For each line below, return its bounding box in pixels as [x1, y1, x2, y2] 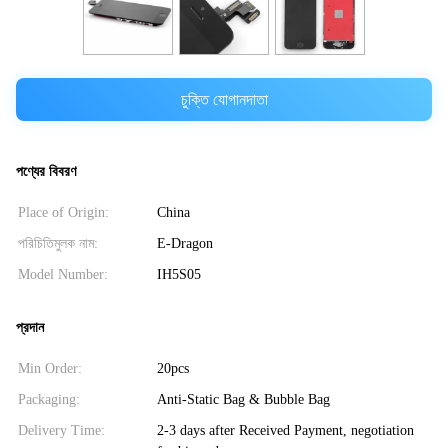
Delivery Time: [18, 422, 105, 438]
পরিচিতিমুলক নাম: [18, 236, 98, 252]
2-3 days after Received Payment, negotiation [156, 422, 414, 438]
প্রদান [16, 319, 44, 335]
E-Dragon [156, 236, 213, 252]
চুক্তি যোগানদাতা [180, 90, 268, 108]
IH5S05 [156, 267, 201, 283]
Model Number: [18, 267, 108, 283]
